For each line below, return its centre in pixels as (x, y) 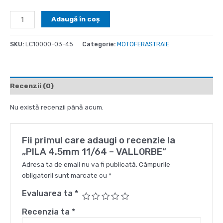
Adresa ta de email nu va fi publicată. (79, 165)
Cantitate (25, 16)
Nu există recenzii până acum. (57, 107)
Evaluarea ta (48, 194)
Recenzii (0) (32, 86)
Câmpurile (154, 165)
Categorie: (100, 44)
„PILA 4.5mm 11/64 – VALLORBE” (94, 152)
